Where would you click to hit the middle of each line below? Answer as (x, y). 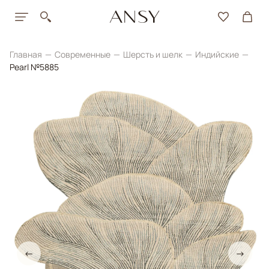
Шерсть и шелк (154, 54)
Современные (83, 54)
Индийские (218, 54)
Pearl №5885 (34, 67)
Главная (27, 54)
